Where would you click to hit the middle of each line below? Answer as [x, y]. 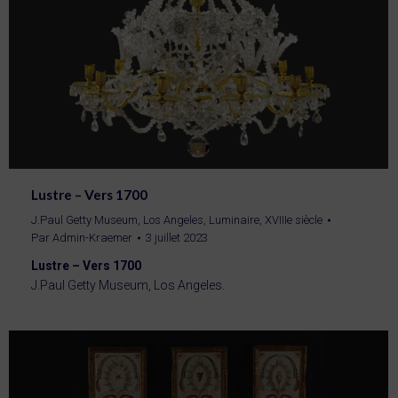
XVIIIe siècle [294, 220]
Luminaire [234, 220]
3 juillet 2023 [177, 238]
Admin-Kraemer [92, 238]
